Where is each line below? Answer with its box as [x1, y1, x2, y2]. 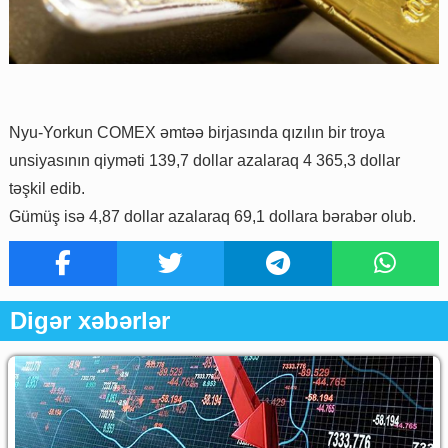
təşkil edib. [9, 180, 85, 198]
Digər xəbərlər [10, 307, 170, 335]
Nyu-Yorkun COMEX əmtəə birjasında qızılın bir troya [9, 124, 385, 142]
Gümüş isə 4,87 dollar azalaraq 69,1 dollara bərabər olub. [9, 208, 416, 226]
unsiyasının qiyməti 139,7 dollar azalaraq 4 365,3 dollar [9, 152, 400, 170]
